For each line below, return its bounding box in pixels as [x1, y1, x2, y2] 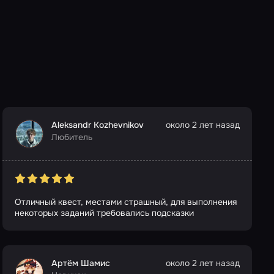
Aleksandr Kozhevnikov [51, 119, 144, 131]
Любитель [51, 131, 92, 143]
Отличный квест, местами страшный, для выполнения [15, 196, 171, 208]
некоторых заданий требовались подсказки [15, 207, 194, 219]
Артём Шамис [51, 257, 110, 269]
